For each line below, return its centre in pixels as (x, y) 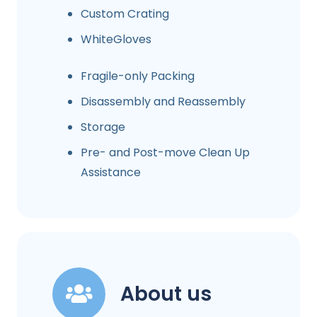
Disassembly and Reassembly (163, 101)
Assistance (111, 172)
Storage (103, 127)
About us (166, 294)
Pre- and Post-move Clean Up (165, 152)
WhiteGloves (116, 39)
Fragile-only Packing (138, 76)
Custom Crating (125, 13)
